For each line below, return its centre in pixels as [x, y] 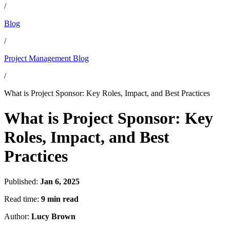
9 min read [60, 199]
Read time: [23, 199]
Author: [18, 216]
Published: [22, 181]
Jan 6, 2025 [60, 181]
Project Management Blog [46, 58]
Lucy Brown [53, 216]
